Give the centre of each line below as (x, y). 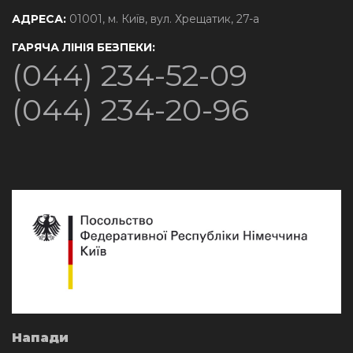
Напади (40, 337)
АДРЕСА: (39, 19)
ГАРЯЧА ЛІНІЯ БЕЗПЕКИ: (84, 47)
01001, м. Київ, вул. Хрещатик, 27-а (163, 19)
